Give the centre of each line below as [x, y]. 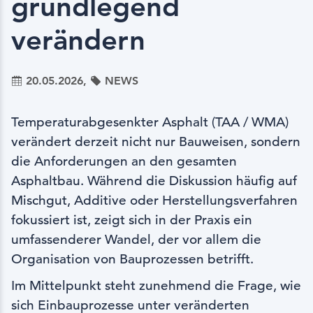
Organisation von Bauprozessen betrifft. [132, 259]
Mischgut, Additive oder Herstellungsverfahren [154, 201]
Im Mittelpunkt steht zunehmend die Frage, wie [156, 286]
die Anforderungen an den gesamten [124, 161]
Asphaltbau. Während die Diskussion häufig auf [154, 181]
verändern [78, 40]
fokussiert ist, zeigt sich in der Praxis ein [132, 220]
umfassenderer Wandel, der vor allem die [136, 240]
